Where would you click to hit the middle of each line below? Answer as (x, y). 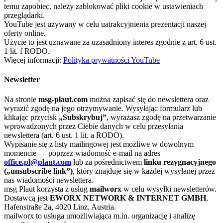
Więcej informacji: (34, 60)
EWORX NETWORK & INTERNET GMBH (128, 198)
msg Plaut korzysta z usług (47, 189)
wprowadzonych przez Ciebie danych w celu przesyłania (94, 126)
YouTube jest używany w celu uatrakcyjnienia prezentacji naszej (105, 24)
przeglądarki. (24, 15)
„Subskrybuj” (83, 117)
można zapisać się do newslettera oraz (148, 99)
